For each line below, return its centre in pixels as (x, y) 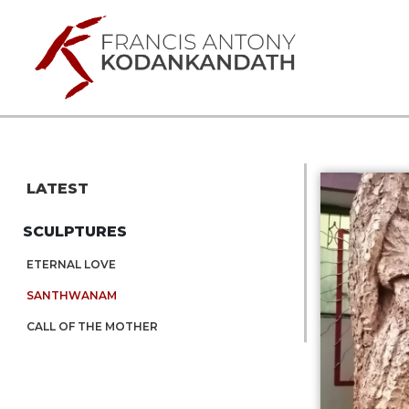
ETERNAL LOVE (71, 265)
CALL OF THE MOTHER (92, 327)
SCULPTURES (75, 232)
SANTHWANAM (72, 296)
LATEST (58, 189)
